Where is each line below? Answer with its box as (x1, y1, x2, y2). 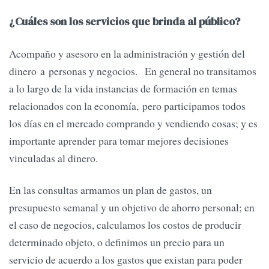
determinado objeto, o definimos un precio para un (9, 235, 225, 250)
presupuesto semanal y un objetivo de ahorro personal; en (9, 200, 255, 215)
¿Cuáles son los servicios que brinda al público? (9, 14, 240, 29)
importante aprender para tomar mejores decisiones (9, 133, 229, 148)
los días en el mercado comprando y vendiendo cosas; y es (9, 116, 258, 131)
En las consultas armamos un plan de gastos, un (9, 183, 212, 198)
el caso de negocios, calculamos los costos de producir (9, 217, 241, 232)
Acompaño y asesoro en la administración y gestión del (9, 46, 245, 61)
